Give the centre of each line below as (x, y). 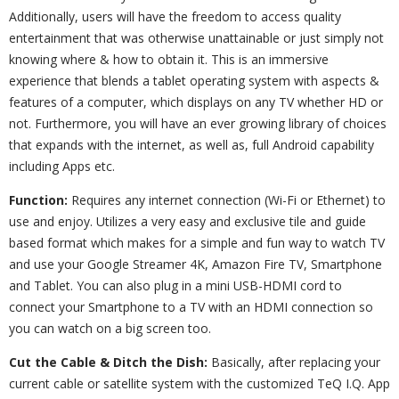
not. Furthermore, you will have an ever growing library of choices (198, 123)
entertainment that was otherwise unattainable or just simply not (196, 38)
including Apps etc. (62, 166)
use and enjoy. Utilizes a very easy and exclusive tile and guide (187, 221)
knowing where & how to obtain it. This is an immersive (169, 59)
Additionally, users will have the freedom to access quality (175, 16)
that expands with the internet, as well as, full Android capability (191, 145)
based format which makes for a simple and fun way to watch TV (197, 243)
